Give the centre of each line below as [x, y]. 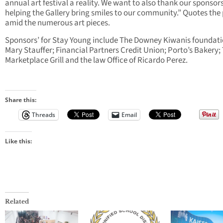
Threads [44, 114]
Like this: [18, 141]
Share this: [21, 100]
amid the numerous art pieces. [57, 23]
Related [17, 201]
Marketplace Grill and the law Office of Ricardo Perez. [96, 60]
